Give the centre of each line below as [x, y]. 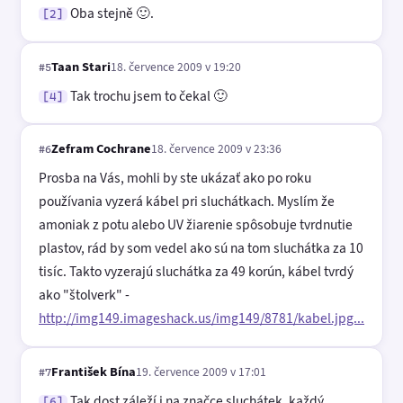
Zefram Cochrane [101, 149]
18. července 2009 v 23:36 [216, 149]
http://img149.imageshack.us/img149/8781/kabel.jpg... [201, 318]
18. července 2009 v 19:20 [176, 66]
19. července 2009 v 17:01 [201, 371]
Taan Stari [81, 66]
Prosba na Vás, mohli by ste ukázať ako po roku [175, 178]
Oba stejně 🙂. [111, 13]
